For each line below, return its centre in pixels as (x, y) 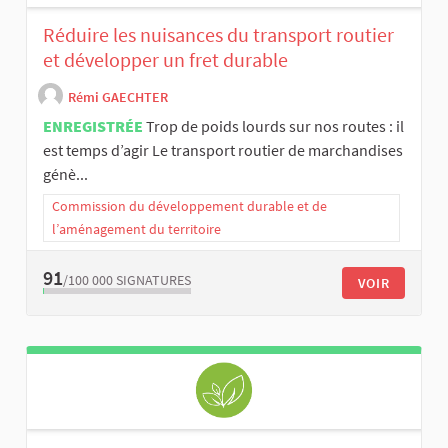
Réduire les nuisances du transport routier (218, 34)
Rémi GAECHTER (118, 96)
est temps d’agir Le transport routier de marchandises (223, 149)
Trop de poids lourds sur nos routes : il (275, 125)
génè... (65, 173)
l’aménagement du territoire (136, 228)
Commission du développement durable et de (189, 205)
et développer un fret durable (165, 59)
